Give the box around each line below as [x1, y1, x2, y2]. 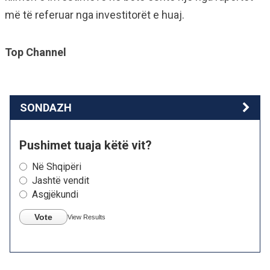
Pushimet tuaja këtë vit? [19, 137, 152, 152]
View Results [67, 213, 105, 221]
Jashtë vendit [32, 174, 89, 186]
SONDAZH [20, 101, 72, 114]
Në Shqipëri [32, 160, 81, 172]
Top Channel [5, 45, 66, 58]
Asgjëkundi [32, 188, 78, 200]
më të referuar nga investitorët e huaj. [5, 8, 184, 21]
